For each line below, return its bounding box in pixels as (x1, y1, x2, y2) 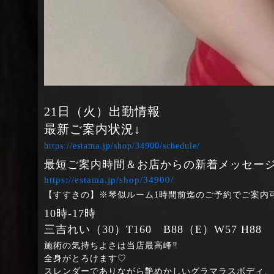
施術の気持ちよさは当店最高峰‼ (44, 240, 178, 250)
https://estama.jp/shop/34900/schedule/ (44, 141, 200, 150)
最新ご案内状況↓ (44, 122, 141, 136)
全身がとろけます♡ (44, 253, 127, 263)
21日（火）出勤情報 (44, 104, 160, 118)
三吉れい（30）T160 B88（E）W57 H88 (44, 223, 262, 235)
